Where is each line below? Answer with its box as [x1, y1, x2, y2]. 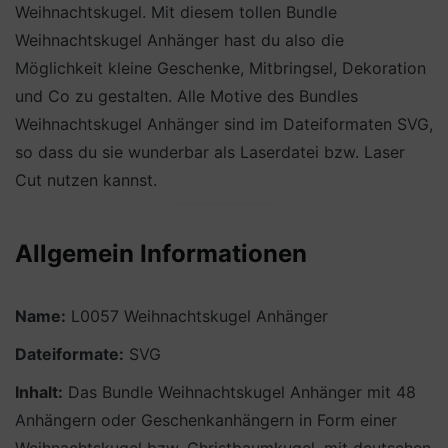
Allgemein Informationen [15, 239, 307, 269]
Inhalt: [15, 382, 63, 402]
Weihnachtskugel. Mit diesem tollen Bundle [15, 2, 337, 23]
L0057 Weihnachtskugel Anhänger [66, 306, 328, 326]
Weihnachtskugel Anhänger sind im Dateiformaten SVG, [15, 114, 433, 135]
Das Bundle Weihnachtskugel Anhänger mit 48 [63, 382, 416, 402]
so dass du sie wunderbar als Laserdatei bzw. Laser [15, 142, 405, 163]
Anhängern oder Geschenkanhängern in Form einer [15, 410, 397, 430]
